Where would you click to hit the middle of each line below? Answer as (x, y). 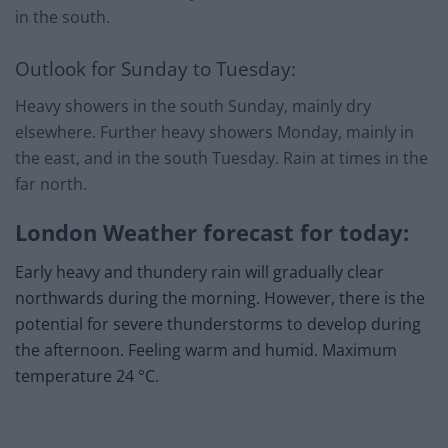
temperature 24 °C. (87, 376)
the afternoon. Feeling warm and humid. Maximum (206, 350)
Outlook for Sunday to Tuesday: (155, 69)
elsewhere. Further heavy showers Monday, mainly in (214, 131)
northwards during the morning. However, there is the (220, 298)
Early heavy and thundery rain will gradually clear (199, 272)
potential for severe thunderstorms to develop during (218, 324)
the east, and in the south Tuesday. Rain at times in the (221, 157)
